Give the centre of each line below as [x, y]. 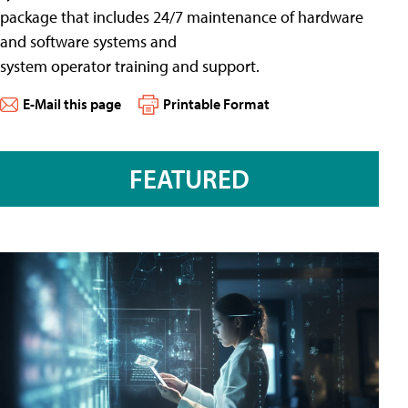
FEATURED [189, 178]
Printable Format [216, 104]
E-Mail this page [72, 104]
